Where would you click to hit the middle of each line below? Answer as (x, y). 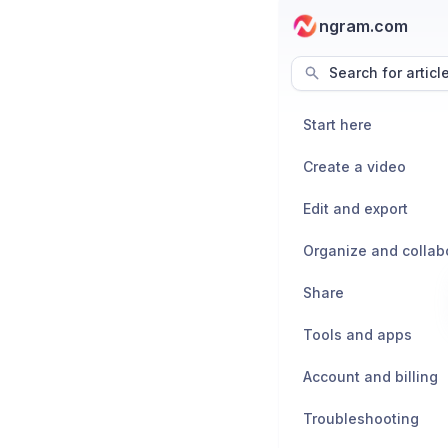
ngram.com (363, 26)
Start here (337, 124)
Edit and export (355, 208)
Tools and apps (357, 334)
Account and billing (370, 376)
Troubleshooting (361, 418)
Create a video (354, 166)
